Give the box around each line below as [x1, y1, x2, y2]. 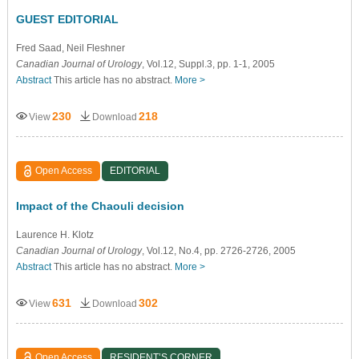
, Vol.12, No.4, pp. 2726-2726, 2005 [141, 244, 296, 256]
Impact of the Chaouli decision [15, 199, 184, 212]
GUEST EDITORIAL [15, 12, 119, 26]
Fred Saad [15, 42, 62, 54]
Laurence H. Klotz [15, 228, 94, 240]
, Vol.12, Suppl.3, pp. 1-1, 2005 [141, 58, 275, 70]
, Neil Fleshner [61, 42, 125, 54]
